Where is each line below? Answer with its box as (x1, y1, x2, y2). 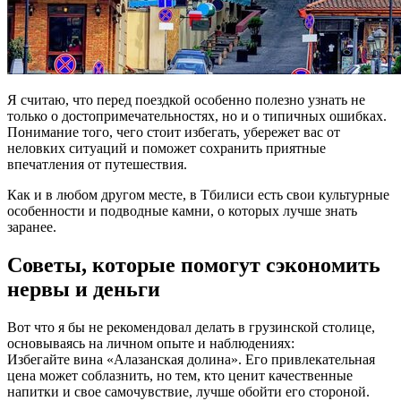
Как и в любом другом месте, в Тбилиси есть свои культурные (7, 186, 389, 202)
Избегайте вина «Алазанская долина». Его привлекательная (7, 351, 375, 367)
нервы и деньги (7, 277, 160, 301)
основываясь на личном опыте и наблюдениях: (7, 335, 294, 351)
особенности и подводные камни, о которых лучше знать (7, 202, 357, 218)
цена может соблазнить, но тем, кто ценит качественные (7, 367, 353, 383)
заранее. (7, 218, 56, 235)
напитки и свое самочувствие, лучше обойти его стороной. (7, 383, 370, 399)
